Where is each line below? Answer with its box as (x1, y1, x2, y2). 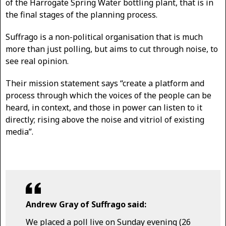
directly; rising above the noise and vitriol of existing (6, 114, 204, 125)
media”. (6, 126, 33, 137)
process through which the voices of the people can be (6, 89, 211, 101)
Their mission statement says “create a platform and (6, 77, 204, 89)
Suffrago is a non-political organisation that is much (6, 31, 203, 42)
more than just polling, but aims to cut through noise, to (6, 43, 218, 54)
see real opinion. (6, 55, 69, 67)
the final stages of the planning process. (6, 9, 157, 20)
